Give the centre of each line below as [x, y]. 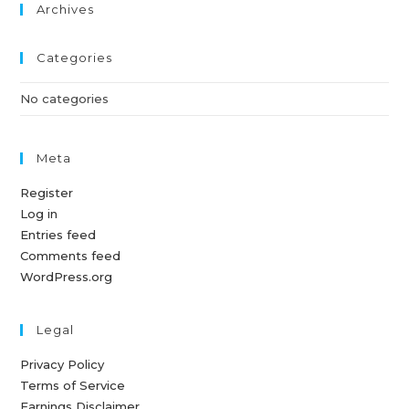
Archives [66, 10]
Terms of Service [73, 386]
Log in [39, 214]
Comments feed [71, 256]
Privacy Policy [63, 365]
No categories [65, 99]
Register [47, 193]
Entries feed [58, 235]
